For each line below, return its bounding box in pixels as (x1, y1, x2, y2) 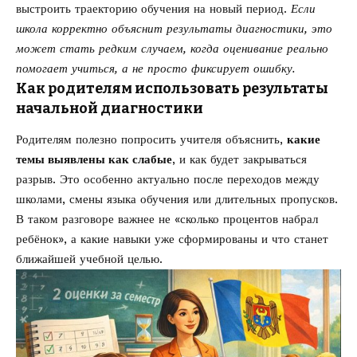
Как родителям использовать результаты (16, 79, 328, 97)
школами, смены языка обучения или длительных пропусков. (16, 191, 338, 206)
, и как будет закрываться (172, 151, 307, 167)
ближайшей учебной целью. (16, 251, 163, 266)
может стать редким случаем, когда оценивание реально (16, 41, 328, 56)
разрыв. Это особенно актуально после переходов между (16, 171, 320, 186)
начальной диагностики (16, 99, 203, 117)
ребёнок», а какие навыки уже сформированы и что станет (16, 231, 328, 246)
